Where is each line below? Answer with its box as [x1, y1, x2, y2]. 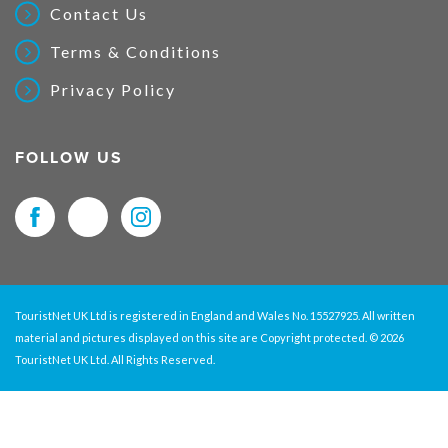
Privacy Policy [50, 80, 176, 100]
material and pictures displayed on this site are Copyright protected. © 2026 [15, 331, 404, 345]
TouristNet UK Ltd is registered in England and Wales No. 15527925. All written [15, 309, 415, 323]
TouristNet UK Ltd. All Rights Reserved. [15, 353, 215, 367]
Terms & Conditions [50, 42, 221, 62]
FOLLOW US [15, 148, 123, 169]
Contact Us [50, 4, 148, 24]
